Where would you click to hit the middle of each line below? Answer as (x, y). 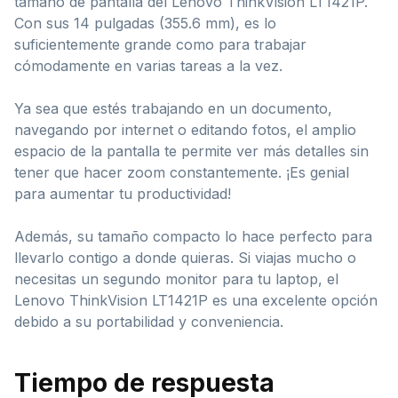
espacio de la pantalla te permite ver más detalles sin (191, 151)
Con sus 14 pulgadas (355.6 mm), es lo (145, 23)
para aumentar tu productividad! (123, 193)
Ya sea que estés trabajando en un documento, (173, 108)
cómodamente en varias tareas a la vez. (148, 65)
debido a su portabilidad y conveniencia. (149, 321)
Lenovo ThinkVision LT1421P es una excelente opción (196, 300)
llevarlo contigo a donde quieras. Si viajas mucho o (185, 257)
